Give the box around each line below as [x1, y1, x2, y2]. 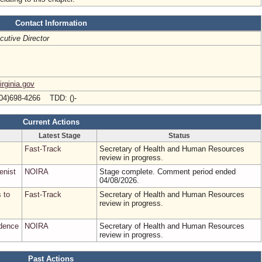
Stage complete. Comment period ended [99, 167, 236, 176]
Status [168, 132, 190, 139]
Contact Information [15, 19, 87, 27]
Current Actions [22, 118, 80, 126]
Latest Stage [38, 132, 81, 139]
